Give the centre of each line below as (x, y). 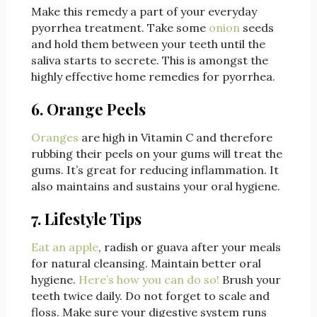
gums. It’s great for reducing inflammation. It (155, 170)
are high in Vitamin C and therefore (175, 138)
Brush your (250, 280)
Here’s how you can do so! (149, 280)
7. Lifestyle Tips (86, 219)
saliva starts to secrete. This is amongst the (149, 60)
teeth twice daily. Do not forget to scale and (150, 296)
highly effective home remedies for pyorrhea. (153, 77)
